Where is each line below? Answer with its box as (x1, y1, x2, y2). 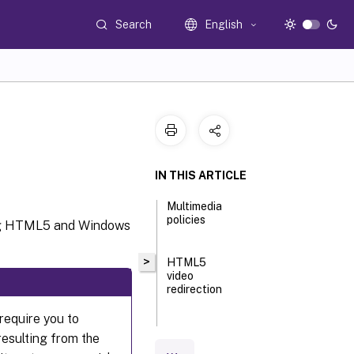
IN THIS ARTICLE (155, 169, 247, 182)
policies (167, 213, 206, 226)
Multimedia (167, 200, 223, 213)
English (205, 18, 243, 31)
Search (115, 17, 153, 31)
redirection (167, 283, 223, 296)
